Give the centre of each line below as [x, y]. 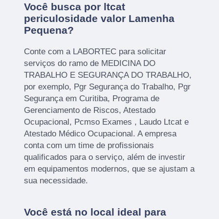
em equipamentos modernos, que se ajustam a [109, 169]
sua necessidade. [56, 181]
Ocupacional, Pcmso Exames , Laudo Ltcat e [107, 122]
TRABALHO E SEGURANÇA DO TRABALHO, [108, 75]
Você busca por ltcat [75, 7]
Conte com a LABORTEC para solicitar [95, 52]
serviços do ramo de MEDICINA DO [90, 64]
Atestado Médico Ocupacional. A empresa [100, 134]
